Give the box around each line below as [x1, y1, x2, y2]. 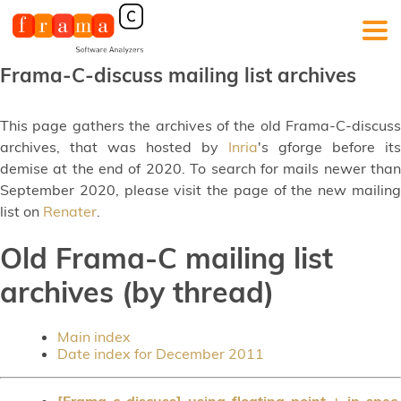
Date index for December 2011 [57, 344, 264, 363]
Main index [57, 327, 131, 346]
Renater [43, 202, 97, 220]
